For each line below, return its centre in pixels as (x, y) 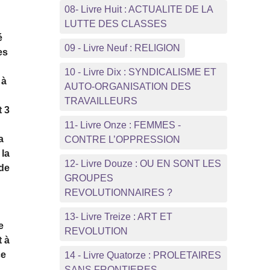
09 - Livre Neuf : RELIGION (122, 48)
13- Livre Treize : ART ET (118, 216)
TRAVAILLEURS (101, 101)
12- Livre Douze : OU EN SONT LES (143, 163)
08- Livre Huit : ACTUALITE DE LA (139, 9)
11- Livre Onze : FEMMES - (122, 125)
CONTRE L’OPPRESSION (122, 139)
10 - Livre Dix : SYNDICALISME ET (140, 72)
